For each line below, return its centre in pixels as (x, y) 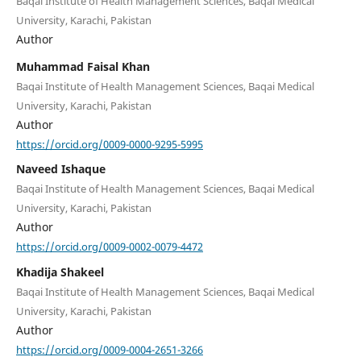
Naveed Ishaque (60, 169)
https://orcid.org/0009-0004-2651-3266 (109, 349)
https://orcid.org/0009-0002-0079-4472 (109, 246)
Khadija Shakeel (60, 272)
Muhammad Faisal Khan (83, 66)
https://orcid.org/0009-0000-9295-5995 (109, 144)
